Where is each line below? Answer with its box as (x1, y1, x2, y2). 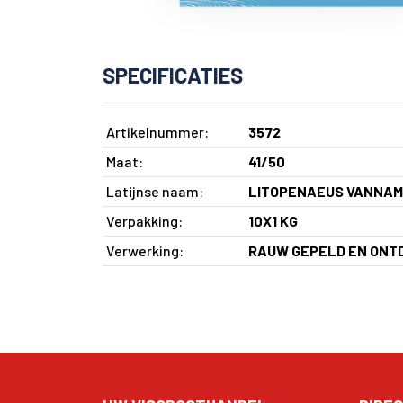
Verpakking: (106, 211, 183, 229)
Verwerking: (106, 241, 184, 259)
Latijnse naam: (106, 182, 203, 200)
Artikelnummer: (106, 122, 209, 140)
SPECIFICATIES (103, 61, 243, 88)
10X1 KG (248, 211, 298, 229)
